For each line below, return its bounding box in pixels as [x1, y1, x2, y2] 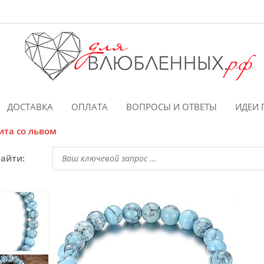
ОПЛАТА [71, 101, 108, 113]
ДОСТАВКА [6, 101, 53, 113]
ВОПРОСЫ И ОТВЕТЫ [126, 101, 217, 113]
